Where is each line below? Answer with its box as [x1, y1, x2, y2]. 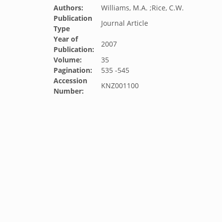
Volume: [54, 55, 82, 64]
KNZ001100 [101, 81, 139, 90]
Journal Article [101, 18, 148, 28]
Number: [54, 86, 84, 96]
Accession [54, 76, 87, 85]
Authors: [54, 3, 83, 12]
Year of [54, 34, 78, 44]
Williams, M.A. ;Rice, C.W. [101, 3, 184, 12]
